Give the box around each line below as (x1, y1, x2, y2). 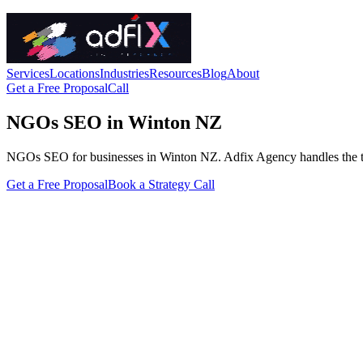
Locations (49, 66, 100, 80)
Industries (100, 66, 149, 80)
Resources (149, 66, 202, 80)
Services (6, 66, 49, 80)
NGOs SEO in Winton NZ (6, 111, 222, 133)
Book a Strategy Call (108, 177, 215, 191)
